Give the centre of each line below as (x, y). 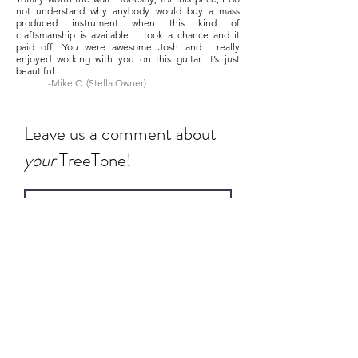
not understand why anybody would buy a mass (128, 11)
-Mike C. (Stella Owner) (97, 83)
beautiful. (38, 71)
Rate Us (41, 324)
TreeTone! (93, 160)
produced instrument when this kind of (128, 23)
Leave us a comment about (120, 134)
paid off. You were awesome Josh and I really (128, 47)
